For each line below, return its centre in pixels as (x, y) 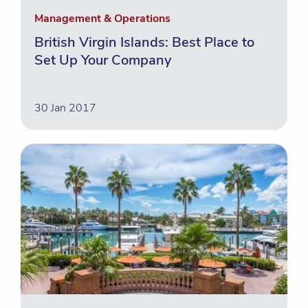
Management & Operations (102, 19)
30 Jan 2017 (65, 108)
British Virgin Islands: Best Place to (144, 42)
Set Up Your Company (103, 60)
